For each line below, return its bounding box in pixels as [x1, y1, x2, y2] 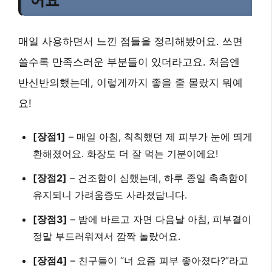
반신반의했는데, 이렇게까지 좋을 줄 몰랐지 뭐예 [18, 76, 243, 89]
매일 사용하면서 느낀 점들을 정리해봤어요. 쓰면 [18, 35, 243, 48]
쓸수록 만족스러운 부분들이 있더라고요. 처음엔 [18, 56, 240, 69]
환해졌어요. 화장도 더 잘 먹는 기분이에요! [33, 148, 218, 160]
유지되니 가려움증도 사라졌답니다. [33, 189, 187, 202]
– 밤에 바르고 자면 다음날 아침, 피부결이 [67, 213, 251, 226]
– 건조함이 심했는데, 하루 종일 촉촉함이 [67, 172, 248, 185]
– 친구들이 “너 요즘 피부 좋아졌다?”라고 [67, 254, 248, 267]
